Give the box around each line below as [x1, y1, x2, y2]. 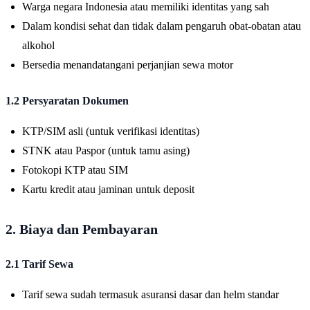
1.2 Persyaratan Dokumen [6, 94, 129, 107]
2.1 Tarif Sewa [6, 257, 73, 270]
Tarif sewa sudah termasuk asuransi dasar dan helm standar [22, 288, 279, 300]
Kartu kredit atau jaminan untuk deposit [22, 183, 194, 195]
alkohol [22, 39, 55, 51]
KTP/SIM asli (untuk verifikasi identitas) [22, 125, 199, 137]
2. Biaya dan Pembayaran [6, 221, 158, 237]
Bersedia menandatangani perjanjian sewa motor [22, 58, 233, 71]
